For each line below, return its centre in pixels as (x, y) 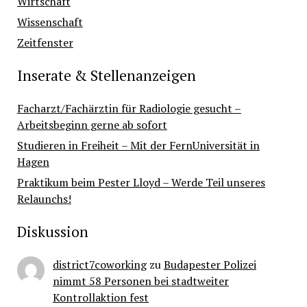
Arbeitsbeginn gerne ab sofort (92, 125)
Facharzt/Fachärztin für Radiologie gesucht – (129, 109)
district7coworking (99, 265)
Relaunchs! (44, 199)
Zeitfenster (45, 43)
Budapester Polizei (210, 265)
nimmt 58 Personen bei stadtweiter (140, 281)
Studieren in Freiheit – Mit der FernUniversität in (138, 146)
